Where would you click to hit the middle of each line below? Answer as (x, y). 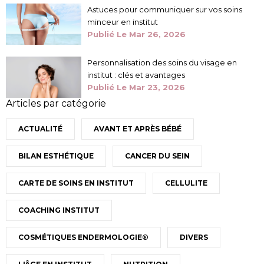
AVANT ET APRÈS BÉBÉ (138, 129)
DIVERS (194, 237)
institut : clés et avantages (136, 75)
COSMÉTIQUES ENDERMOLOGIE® (83, 237)
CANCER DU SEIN (157, 156)
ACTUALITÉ (40, 129)
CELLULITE (186, 183)
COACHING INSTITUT (59, 210)
